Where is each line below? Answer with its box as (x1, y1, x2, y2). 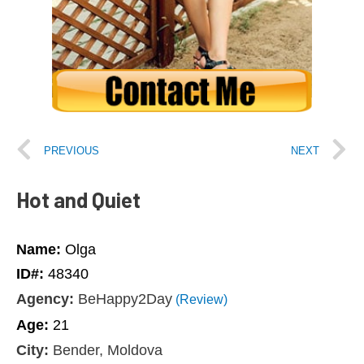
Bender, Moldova (49, 342, 162, 359)
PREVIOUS (44, 144, 99, 157)
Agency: (16, 291, 74, 308)
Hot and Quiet (16, 187, 141, 213)
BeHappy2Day (74, 291, 172, 308)
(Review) (172, 292, 227, 307)
